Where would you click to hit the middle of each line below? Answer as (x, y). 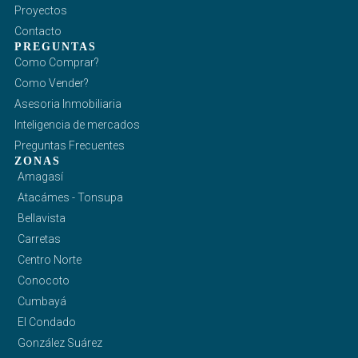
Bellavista (41, 218)
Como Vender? (51, 83)
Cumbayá (42, 301)
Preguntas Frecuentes (69, 145)
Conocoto (43, 280)
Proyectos (40, 10)
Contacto (38, 31)
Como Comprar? (56, 62)
